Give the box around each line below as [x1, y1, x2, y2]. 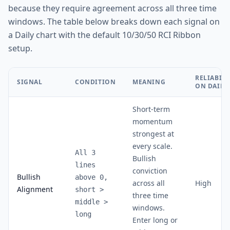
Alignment [17, 184, 53, 194]
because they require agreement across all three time [8, 2, 217, 14]
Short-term [132, 104, 170, 114]
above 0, [75, 172, 108, 181]
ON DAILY [195, 81, 228, 90]
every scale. [132, 141, 172, 151]
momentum [132, 116, 172, 126]
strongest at [132, 128, 174, 139]
